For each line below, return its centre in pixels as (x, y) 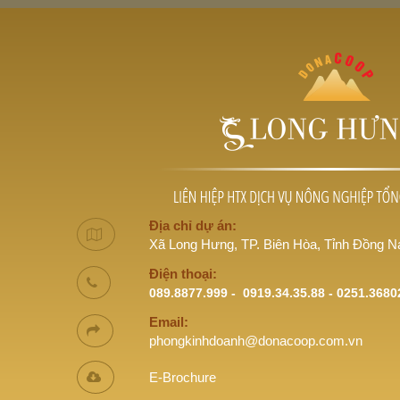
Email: (169, 322)
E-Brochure (183, 377)
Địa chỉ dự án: (193, 225)
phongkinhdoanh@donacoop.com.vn (256, 341)
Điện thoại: (183, 274)
